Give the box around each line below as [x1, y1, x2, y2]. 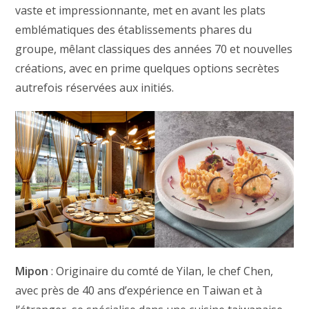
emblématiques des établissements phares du [15, 21, 252, 37]
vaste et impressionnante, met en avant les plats [15, 2, 266, 18]
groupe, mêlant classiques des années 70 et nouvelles [15, 41, 293, 57]
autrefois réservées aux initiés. [15, 79, 175, 95]
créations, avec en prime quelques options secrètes [15, 60, 280, 76]
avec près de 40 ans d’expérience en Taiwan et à [15, 283, 263, 299]
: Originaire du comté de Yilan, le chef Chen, [48, 263, 274, 279]
